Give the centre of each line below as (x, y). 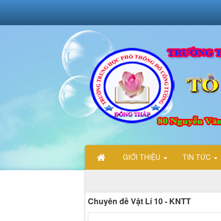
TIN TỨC (198, 157)
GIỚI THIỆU (143, 157)
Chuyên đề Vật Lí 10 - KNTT (139, 201)
